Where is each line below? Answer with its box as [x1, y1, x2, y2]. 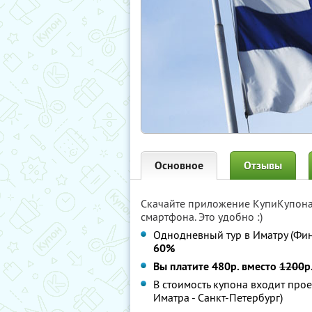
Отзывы [244, 158, 282, 173]
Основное [155, 158, 203, 173]
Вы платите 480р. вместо [153, 259, 279, 274]
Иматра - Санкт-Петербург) [153, 290, 283, 304]
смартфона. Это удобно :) [141, 210, 263, 224]
